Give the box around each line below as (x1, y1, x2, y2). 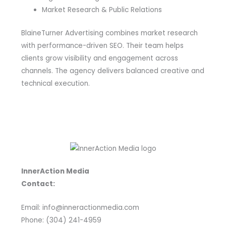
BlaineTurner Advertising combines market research (21, 28, 198, 38)
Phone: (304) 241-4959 (21, 215, 101, 225)
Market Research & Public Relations (41, 5, 162, 15)
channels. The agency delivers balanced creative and (21, 66, 204, 76)
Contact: (21, 179, 55, 189)
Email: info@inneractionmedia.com (21, 202, 139, 212)
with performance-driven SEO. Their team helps (21, 41, 184, 50)
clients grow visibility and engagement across (21, 53, 178, 63)
